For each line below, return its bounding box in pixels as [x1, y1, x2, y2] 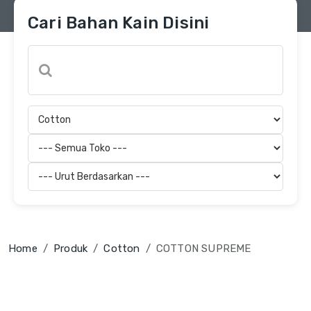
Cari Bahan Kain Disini [28, 12, 210, 33]
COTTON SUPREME [155, 242, 251, 255]
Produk [53, 242, 88, 255]
